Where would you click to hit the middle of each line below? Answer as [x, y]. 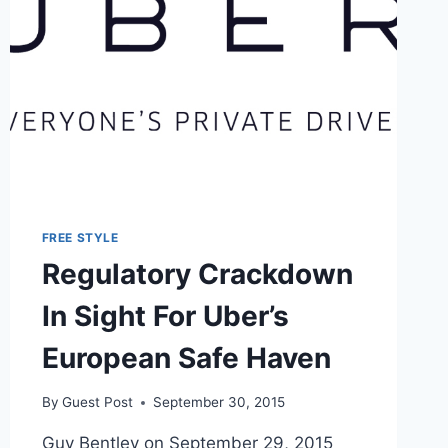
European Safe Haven [186, 357]
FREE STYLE [80, 237]
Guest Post [97, 402]
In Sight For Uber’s [165, 315]
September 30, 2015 [218, 402]
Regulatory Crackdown [197, 273]
